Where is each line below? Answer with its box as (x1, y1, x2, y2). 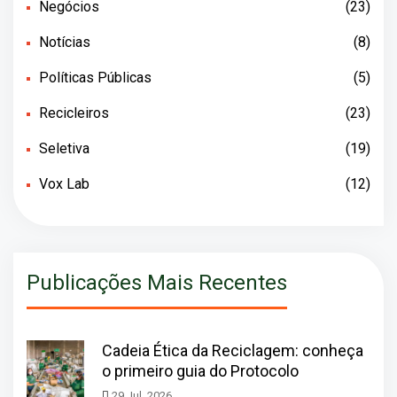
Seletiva (39, 140, 90, 158)
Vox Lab (39, 175, 90, 193)
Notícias (39, 34, 90, 51)
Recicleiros (39, 105, 109, 122)
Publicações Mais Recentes (27, 270, 287, 296)
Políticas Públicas (39, 69, 152, 87)
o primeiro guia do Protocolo (102, 362, 299, 381)
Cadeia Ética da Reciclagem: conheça (102, 341, 363, 361)
